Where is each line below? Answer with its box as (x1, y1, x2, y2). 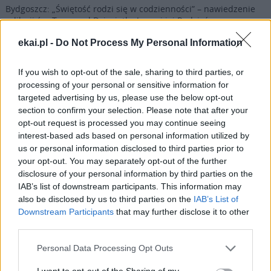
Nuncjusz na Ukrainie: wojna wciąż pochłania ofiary (5, 51, 214, 63)
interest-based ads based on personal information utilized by (18, 130, 249, 140)
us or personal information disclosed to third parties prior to (18, 143, 244, 153)
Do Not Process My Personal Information (56, 37, 243, 48)
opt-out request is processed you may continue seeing (18, 117, 226, 128)
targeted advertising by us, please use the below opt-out (18, 92, 233, 102)
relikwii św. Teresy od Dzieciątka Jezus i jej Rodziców (5, 14, 215, 26)
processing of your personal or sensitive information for (18, 79, 229, 90)
